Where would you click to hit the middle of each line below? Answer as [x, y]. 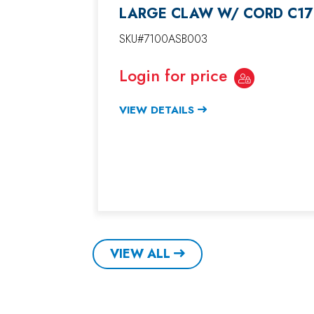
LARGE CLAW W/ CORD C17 [216, 14]
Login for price [173, 76]
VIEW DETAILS [157, 110]
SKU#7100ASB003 [163, 39]
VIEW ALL [140, 253]
